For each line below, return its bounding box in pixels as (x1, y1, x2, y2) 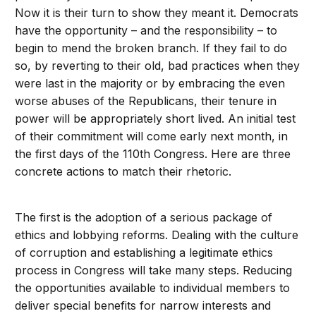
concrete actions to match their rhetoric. (15, 164, 232, 178)
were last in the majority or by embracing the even (15, 76, 286, 90)
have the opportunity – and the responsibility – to (15, 23, 278, 37)
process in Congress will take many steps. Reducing (15, 263, 293, 277)
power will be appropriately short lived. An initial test (15, 111, 296, 126)
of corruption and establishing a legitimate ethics (15, 245, 274, 260)
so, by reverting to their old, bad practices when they (15, 59, 300, 73)
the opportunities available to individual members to (15, 281, 291, 295)
